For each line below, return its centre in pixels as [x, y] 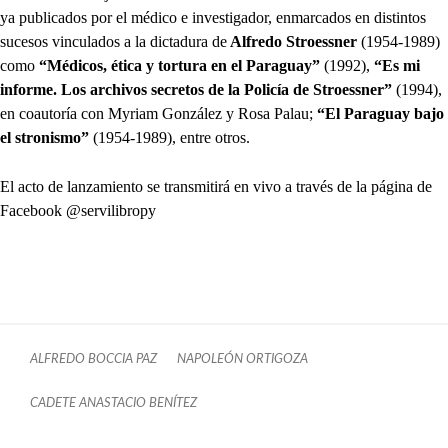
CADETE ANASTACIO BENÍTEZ [113, 403]
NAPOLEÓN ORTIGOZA [242, 359]
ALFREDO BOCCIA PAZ [93, 359]
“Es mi [397, 66]
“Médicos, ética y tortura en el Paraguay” [177, 66]
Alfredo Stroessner [292, 42]
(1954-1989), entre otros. [169, 138]
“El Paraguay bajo [380, 114]
